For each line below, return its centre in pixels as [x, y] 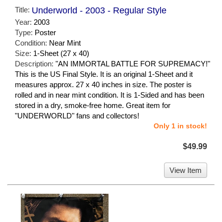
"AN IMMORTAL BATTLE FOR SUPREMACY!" [133, 64]
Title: [23, 10]
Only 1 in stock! [180, 126]
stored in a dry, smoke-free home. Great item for [93, 106]
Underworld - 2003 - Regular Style [99, 11]
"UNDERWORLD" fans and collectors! [77, 116]
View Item [186, 170]
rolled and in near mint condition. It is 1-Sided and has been [110, 95]
